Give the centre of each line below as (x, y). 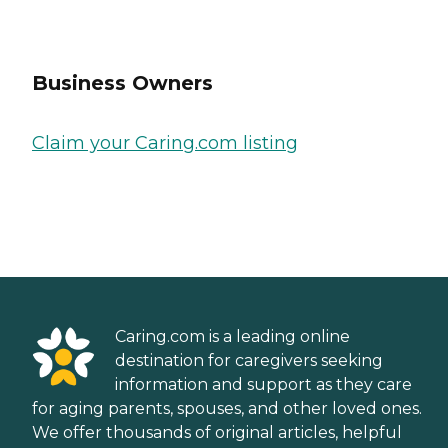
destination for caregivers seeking (249, 360)
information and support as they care (263, 384)
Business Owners (122, 82)
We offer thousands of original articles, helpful (217, 432)
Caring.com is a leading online (232, 336)
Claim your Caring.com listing (165, 142)
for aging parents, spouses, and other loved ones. (227, 408)
